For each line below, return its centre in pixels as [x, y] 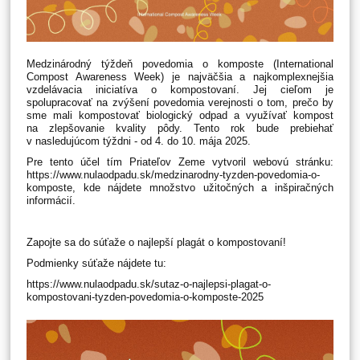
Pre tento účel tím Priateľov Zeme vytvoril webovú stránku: [180, 162]
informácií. [51, 201]
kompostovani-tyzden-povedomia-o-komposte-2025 [145, 297]
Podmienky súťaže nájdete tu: [98, 264]
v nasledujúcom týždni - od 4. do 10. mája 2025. [139, 141]
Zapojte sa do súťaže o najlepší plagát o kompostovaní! [157, 243]
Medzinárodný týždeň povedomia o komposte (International [180, 64]
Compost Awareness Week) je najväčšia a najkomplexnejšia [180, 77]
